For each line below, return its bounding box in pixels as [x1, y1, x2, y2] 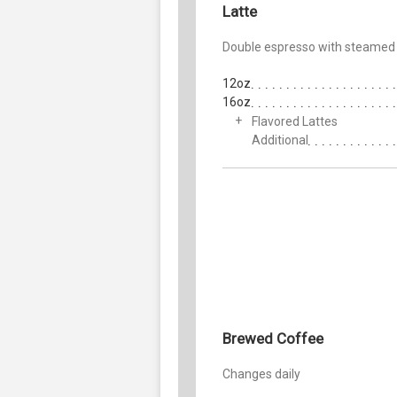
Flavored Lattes [252, 113, 338, 128]
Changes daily [222, 366, 300, 381]
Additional [252, 132, 308, 147]
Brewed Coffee [222, 329, 323, 347]
